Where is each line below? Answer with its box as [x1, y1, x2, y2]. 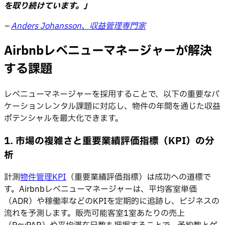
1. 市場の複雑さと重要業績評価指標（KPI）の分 [4, 134, 214, 148]
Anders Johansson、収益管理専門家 [11, 20, 146, 33]
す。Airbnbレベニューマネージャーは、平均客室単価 [4, 183, 197, 196]
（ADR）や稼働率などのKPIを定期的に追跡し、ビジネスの [4, 195, 219, 208]
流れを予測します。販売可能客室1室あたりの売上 [4, 207, 185, 220]
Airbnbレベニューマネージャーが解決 [4, 42, 212, 61]
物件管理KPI [20, 171, 66, 184]
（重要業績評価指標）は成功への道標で [66, 171, 211, 184]
